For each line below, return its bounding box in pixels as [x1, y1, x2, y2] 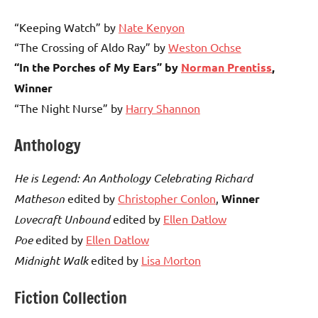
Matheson [14, 191, 65, 207]
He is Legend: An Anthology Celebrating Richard [14, 170, 253, 186]
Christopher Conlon [118, 191, 216, 206]
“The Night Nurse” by [14, 100, 126, 115]
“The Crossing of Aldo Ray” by [14, 39, 168, 54]
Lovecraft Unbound [14, 212, 110, 227]
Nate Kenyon [119, 19, 185, 34]
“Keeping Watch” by [14, 19, 119, 34]
